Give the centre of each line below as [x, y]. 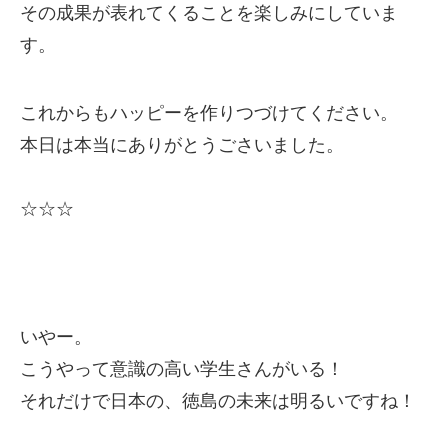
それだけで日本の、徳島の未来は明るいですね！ [218, 401]
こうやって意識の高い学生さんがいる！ [182, 369]
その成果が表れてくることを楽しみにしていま [209, 13]
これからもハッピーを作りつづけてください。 [209, 113]
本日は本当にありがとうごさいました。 [182, 145]
